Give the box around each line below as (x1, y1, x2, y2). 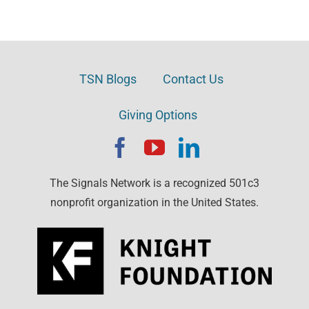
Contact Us (163, 72, 223, 87)
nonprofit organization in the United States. (50, 195, 259, 209)
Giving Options (118, 108, 197, 123)
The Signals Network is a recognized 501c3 (50, 176, 259, 190)
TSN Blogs (79, 72, 137, 87)
